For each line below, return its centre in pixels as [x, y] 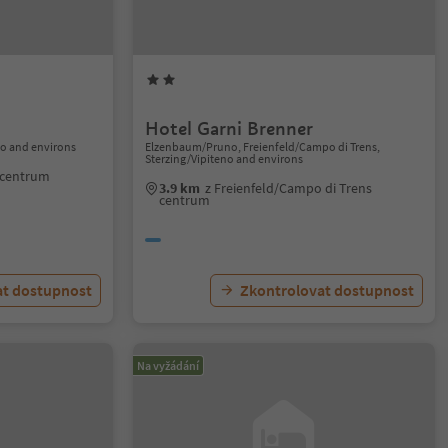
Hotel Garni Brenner [229, 128]
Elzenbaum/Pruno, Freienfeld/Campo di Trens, [263, 146]
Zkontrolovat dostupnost [326, 290]
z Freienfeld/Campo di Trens [289, 188]
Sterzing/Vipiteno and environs [224, 158]
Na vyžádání [168, 365]
